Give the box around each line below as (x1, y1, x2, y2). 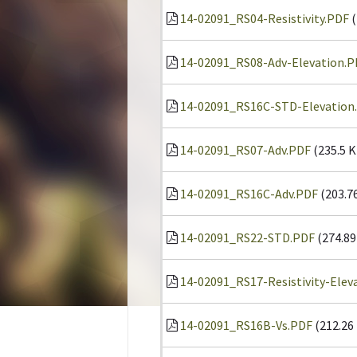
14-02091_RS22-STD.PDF (180, 229, 315, 245)
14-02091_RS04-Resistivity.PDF (180, 10, 349, 26)
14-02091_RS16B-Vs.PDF (180, 317, 312, 333)
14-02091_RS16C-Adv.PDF (180, 186, 318, 202)
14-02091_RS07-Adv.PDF (180, 142, 311, 158)
